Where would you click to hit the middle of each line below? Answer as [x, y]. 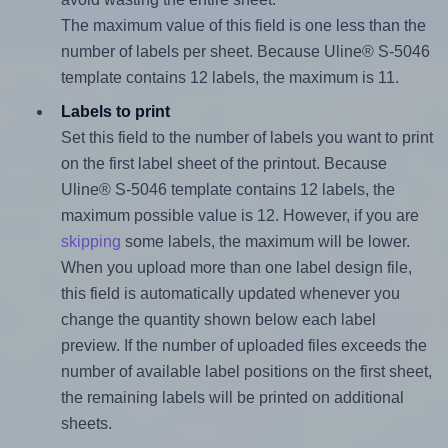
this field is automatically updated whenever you [230, 294]
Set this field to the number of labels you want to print [246, 138]
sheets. [86, 424]
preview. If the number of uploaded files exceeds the [243, 346]
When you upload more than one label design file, [236, 268]
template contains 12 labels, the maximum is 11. [229, 78]
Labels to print [115, 112]
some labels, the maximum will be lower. [265, 242]
